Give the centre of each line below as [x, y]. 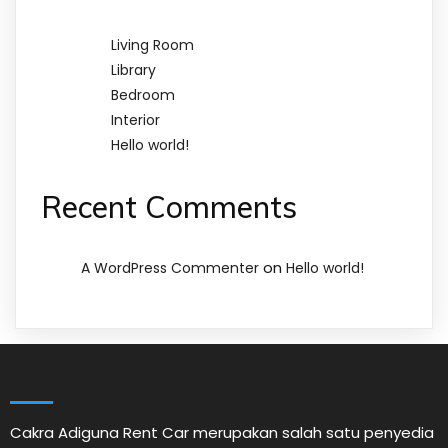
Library [133, 69]
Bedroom [143, 94]
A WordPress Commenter [170, 267]
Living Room [152, 44]
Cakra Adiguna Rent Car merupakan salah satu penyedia [222, 433]
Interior [135, 119]
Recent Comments [169, 206]
